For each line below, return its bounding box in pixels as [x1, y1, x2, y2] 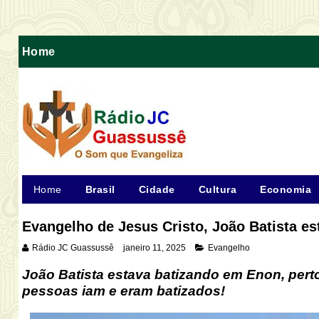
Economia [260, 184, 311, 195]
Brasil [85, 184, 115, 195]
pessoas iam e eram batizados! [21, 283, 225, 298]
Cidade [138, 184, 175, 195]
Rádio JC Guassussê [31, 243, 114, 253]
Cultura [198, 184, 236, 195]
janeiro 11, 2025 [122, 243, 186, 253]
